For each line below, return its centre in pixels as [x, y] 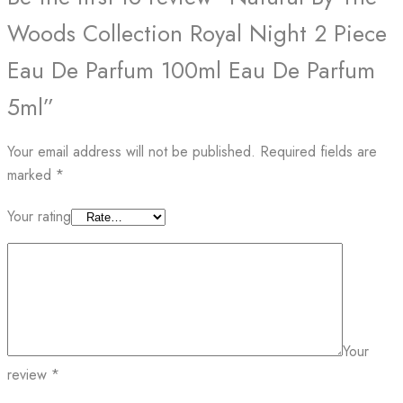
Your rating [39, 216]
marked [31, 175]
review [29, 374]
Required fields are [318, 151]
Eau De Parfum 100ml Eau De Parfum [191, 70]
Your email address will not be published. [131, 151]
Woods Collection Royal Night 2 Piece [197, 33]
